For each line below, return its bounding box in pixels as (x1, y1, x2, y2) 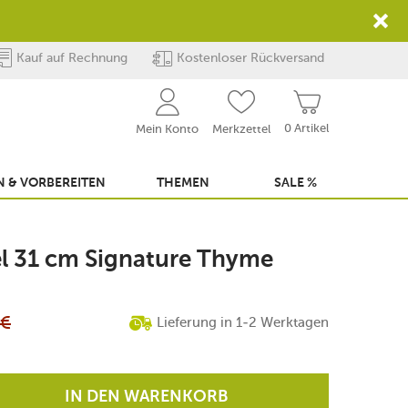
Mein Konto (136, 122, 199, 136)
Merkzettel (212, 122, 270, 136)
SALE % (274, 177, 317, 189)
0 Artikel (284, 121, 329, 135)
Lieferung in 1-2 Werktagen (157, 314, 329, 331)
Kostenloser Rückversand (177, 50, 324, 66)
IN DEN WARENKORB (65, 389, 229, 405)
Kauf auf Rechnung (15, 50, 127, 66)
